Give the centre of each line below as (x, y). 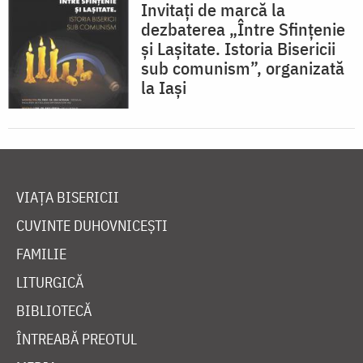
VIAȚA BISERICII (68, 198)
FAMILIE (41, 254)
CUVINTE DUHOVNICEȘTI (92, 226)
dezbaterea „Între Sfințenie (243, 29)
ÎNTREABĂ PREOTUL (77, 340)
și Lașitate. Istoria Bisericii (238, 49)
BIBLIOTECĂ (54, 311)
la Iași (164, 88)
